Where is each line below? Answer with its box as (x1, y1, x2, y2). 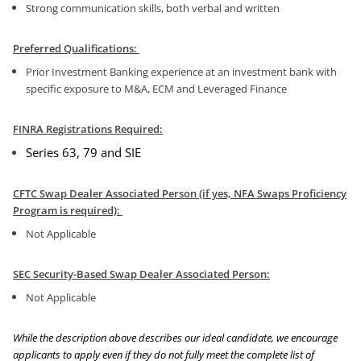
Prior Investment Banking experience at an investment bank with (26, 64, 337, 80)
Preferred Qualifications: (13, 41, 139, 56)
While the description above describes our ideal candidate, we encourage (13, 330, 338, 346)
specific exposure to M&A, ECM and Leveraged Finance (26, 81, 287, 97)
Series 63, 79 (26, 144, 98, 161)
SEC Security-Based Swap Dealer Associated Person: (13, 267, 270, 282)
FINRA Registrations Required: (13, 122, 163, 137)
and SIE (101, 144, 141, 161)
